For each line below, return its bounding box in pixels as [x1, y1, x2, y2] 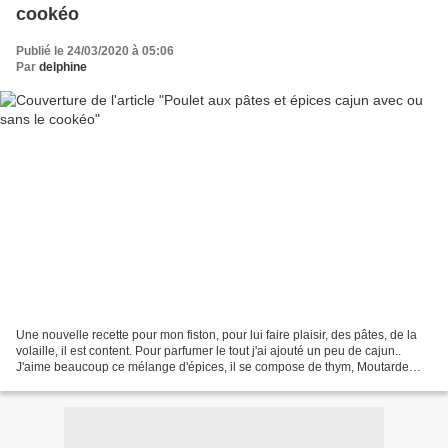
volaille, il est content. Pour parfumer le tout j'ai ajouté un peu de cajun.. [16, 343, 401, 358]
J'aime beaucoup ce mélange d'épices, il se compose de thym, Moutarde [16, 359, 409, 374]
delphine [39, 60, 87, 75]
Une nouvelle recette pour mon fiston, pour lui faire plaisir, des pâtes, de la [16, 327, 417, 342]
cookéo [16, 4, 79, 25]
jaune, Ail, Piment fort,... [16, 375, 143, 390]
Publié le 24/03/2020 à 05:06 [16, 44, 174, 59]
